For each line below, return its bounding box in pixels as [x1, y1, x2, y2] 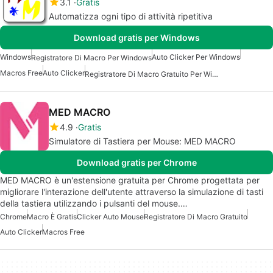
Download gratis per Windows [73, 32, 200, 43]
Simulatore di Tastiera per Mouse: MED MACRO [49, 135, 236, 146]
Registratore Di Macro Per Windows [31, 53, 152, 63]
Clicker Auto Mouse [77, 211, 144, 221]
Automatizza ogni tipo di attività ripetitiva [49, 11, 213, 22]
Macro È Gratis [27, 211, 77, 221]
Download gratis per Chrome [76, 157, 197, 168]
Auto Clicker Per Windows [152, 52, 240, 62]
